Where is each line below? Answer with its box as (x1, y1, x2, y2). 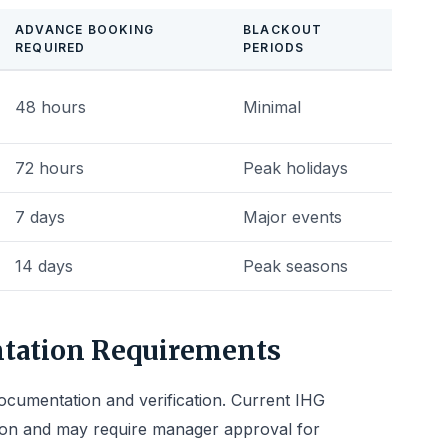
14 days (15, 256, 73, 276)
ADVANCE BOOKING (15, 22, 154, 37)
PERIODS (243, 40, 305, 55)
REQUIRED (15, 40, 86, 55)
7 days (15, 207, 65, 227)
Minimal (243, 97, 301, 117)
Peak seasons (243, 256, 348, 276)
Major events (243, 207, 342, 227)
